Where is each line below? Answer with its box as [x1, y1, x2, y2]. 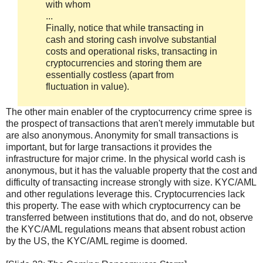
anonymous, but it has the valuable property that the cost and [6, 166, 257, 176]
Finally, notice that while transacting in [46, 22, 204, 33]
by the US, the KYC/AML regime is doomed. [6, 236, 187, 247]
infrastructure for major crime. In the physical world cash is [6, 154, 245, 164]
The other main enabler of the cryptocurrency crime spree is [6, 107, 252, 117]
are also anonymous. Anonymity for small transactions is [6, 130, 238, 141]
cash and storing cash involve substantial [46, 34, 217, 45]
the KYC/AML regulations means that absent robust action [6, 224, 245, 235]
